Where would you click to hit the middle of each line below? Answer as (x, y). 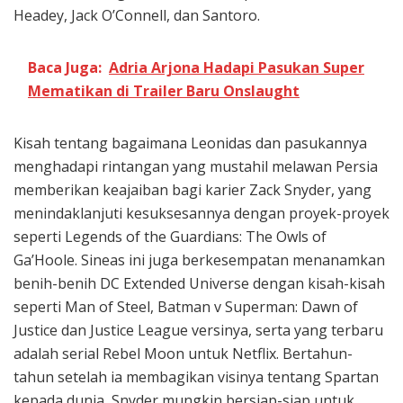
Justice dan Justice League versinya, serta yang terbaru (198, 331)
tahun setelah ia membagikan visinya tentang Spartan (196, 377)
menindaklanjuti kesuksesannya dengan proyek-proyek (201, 214)
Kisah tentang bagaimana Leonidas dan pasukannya (190, 143)
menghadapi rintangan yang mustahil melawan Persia (196, 167)
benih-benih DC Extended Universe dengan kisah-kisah (199, 284)
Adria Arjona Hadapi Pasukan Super (237, 68)
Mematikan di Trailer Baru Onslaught (164, 91)
